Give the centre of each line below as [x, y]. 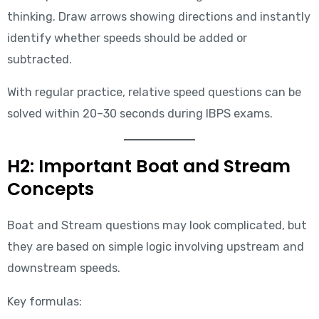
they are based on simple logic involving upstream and [155, 247]
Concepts [50, 189]
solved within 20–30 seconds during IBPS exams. [140, 114]
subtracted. [39, 60]
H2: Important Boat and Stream [148, 167]
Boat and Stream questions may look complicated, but [157, 226]
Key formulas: [44, 301]
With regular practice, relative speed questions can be [154, 93]
